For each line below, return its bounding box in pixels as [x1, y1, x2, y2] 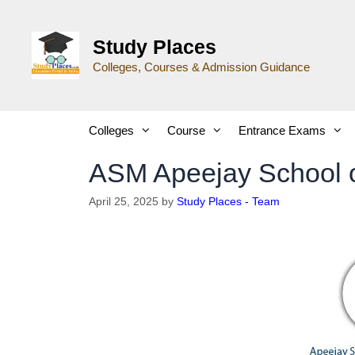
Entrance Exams [239, 124, 326, 137]
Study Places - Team [177, 195, 280, 208]
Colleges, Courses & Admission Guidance [93, 60, 310, 74]
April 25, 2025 [89, 195, 158, 208]
